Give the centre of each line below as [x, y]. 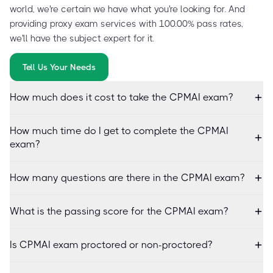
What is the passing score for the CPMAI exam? [119, 211]
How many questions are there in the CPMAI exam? [127, 177]
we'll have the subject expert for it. [82, 38]
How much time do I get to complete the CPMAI [119, 130]
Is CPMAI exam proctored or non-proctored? [111, 244]
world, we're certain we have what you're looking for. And [127, 9]
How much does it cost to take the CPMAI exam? [121, 97]
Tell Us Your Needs [59, 67]
